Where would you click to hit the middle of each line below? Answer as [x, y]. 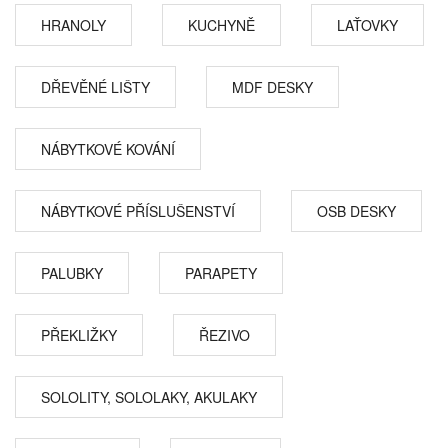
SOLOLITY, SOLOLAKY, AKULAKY [149, 397]
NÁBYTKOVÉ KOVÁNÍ [108, 149]
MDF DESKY [272, 87]
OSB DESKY [356, 211]
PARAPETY [221, 273]
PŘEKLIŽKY [79, 335]
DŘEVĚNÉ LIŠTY [95, 87]
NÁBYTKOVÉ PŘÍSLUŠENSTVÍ [138, 211]
